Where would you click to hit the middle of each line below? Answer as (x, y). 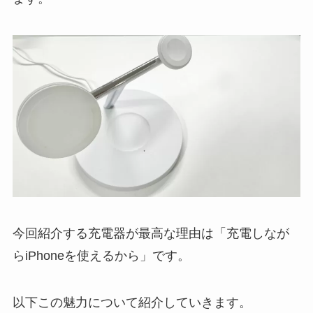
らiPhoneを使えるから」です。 (101, 255)
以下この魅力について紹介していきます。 (132, 303)
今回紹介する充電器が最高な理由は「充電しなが (151, 233)
